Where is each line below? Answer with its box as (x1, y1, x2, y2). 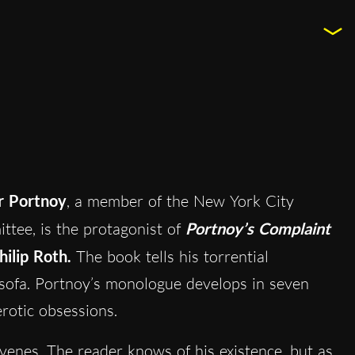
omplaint (268, 218, 330, 238)
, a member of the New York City (66, 190, 294, 211)
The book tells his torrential (75, 246, 269, 266)
